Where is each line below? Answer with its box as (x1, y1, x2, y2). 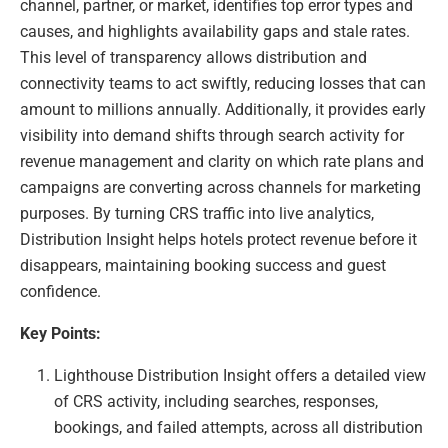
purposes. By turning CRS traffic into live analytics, (20, 204, 374, 224)
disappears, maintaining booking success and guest (20, 256, 386, 276)
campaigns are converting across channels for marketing (20, 178, 421, 198)
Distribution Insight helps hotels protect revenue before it (20, 230, 417, 250)
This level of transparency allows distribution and (20, 48, 367, 68)
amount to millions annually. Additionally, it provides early (20, 100, 426, 120)
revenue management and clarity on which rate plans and (20, 152, 424, 172)
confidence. (20, 282, 101, 302)
